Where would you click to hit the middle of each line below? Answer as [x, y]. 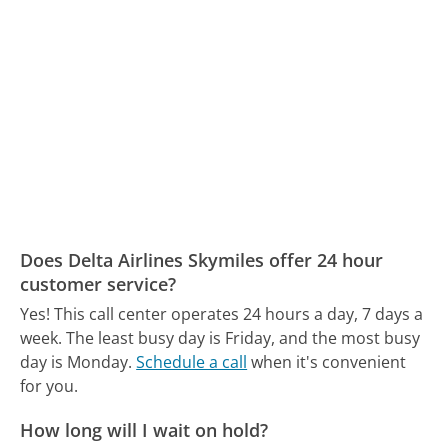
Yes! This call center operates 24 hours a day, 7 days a [222, 314]
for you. [49, 386]
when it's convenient [327, 362]
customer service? [98, 284]
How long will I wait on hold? [144, 429]
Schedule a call [192, 362]
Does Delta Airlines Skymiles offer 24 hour [202, 260]
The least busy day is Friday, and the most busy [243, 338]
